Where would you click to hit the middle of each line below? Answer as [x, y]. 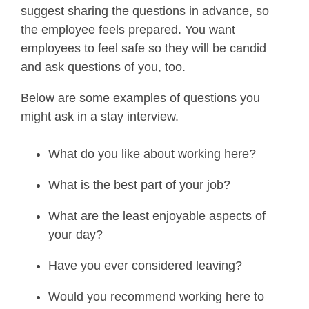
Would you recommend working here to [156, 297]
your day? [76, 235]
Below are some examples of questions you [140, 98]
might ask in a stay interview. [100, 117]
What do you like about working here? [152, 154]
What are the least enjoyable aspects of [157, 216]
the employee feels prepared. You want [128, 30]
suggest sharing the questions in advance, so [145, 11]
